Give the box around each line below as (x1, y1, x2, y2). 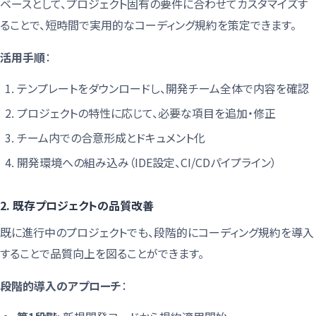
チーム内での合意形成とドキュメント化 (17, 128, 205, 146)
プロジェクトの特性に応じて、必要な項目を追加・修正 (17, 104, 276, 121)
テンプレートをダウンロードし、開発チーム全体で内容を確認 (17, 79, 309, 97)
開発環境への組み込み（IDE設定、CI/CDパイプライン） (17, 153, 276, 171)
